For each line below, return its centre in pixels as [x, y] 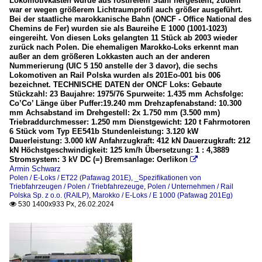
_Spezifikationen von [168, 177]
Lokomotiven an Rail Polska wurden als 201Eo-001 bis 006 [115, 75]
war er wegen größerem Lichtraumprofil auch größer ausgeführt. [126, 9]
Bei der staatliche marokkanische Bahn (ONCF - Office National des [130, 19]
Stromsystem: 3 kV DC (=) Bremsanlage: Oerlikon [100, 159]
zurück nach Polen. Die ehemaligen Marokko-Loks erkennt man [124, 47]
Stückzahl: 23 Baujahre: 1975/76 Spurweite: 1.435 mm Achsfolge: [126, 94]
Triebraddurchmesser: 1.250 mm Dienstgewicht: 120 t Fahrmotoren [130, 122]
